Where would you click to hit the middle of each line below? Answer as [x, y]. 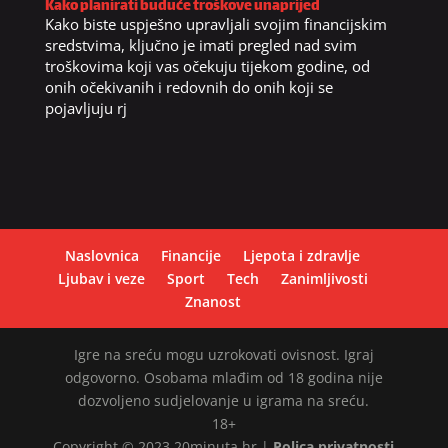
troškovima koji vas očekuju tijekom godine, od [207, 66]
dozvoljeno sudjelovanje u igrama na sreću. [224, 401]
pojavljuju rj [85, 108]
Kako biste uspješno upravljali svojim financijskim [215, 24]
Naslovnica [102, 256]
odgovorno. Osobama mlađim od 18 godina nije [223, 378]
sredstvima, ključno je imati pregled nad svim [200, 45]
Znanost [212, 302]
